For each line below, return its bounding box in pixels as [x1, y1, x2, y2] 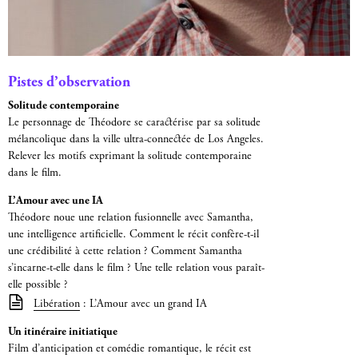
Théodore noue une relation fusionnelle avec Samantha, [8, 212, 253, 224]
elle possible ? [8, 279, 68, 291]
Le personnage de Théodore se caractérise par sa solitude [8, 117, 261, 129]
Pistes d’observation [8, 75, 130, 91]
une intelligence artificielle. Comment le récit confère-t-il [8, 229, 259, 241]
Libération [34, 299, 80, 311]
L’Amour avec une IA [8, 195, 103, 207]
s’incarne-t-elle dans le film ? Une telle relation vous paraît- [8, 262, 265, 274]
